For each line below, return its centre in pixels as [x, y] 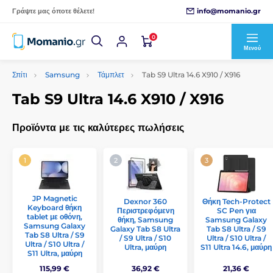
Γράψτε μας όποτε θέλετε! [53, 11]
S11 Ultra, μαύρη [55, 253]
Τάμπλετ [111, 75]
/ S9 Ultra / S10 [145, 238]
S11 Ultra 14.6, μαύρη [236, 247]
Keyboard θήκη [55, 207]
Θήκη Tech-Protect [236, 201]
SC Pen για [236, 211]
